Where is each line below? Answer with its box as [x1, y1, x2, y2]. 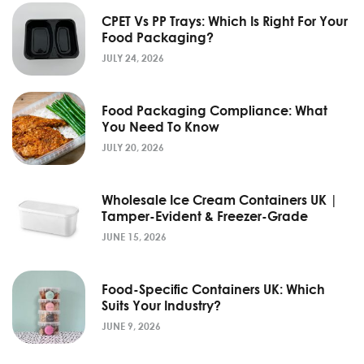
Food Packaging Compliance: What [102, 102, 327, 119]
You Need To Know [102, 119, 219, 136]
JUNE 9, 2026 [102, 320, 161, 333]
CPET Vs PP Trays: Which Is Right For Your [102, 13, 348, 30]
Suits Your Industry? [102, 297, 224, 314]
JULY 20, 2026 [102, 141, 164, 154]
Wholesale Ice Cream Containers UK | [102, 192, 338, 209]
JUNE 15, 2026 [102, 231, 167, 244]
